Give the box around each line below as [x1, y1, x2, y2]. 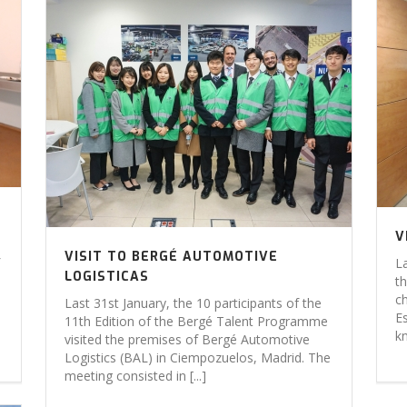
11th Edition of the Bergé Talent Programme [65, 313, 329, 330]
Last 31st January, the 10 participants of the [65, 294, 323, 312]
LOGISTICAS [65, 268, 150, 285]
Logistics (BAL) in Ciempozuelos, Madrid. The [65, 349, 332, 366]
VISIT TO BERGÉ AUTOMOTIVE [65, 248, 279, 265]
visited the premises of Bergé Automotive [65, 331, 311, 348]
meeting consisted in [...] [65, 367, 207, 384]
